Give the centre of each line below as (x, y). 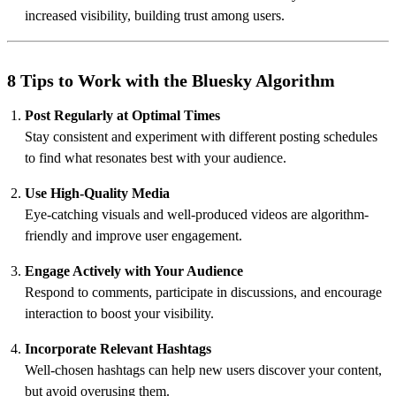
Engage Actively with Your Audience (134, 270)
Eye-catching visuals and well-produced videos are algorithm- (197, 214)
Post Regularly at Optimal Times (122, 115)
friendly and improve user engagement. (133, 235)
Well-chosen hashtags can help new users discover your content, (203, 369)
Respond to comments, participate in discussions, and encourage (203, 292)
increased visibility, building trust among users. (155, 15)
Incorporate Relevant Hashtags (118, 348)
